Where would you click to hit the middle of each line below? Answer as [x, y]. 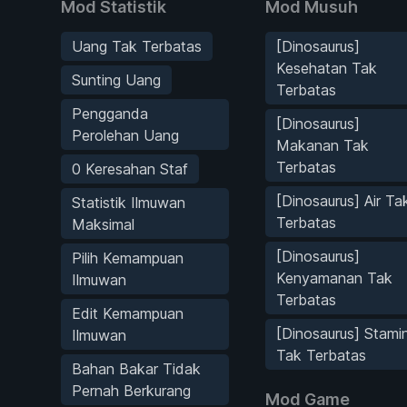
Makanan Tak [322, 145]
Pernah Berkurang [131, 390]
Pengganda [110, 113]
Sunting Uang [116, 79]
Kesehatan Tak [326, 68]
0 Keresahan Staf [130, 169]
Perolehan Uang [125, 135]
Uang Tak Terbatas [137, 46]
